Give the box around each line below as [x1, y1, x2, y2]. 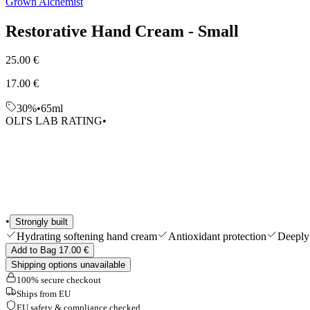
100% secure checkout [17, 275, 101, 286]
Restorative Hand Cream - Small [6, 21, 239, 40]
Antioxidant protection [168, 230, 266, 243]
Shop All [11, 9, 45, 20]
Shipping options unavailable [11, 259, 125, 271]
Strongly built [15, 217, 68, 228]
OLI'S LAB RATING [6, 115, 102, 127]
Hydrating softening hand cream [17, 230, 157, 243]
